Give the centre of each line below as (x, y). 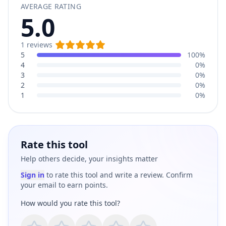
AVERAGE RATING (51, 6)
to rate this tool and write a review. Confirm (120, 175)
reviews (39, 45)
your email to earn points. (64, 185)
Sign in (33, 175)
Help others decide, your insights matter (89, 159)
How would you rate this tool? (70, 203)
